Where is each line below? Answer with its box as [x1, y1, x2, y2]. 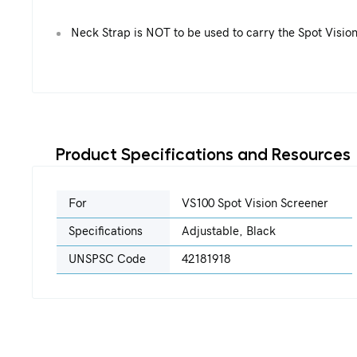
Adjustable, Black [182, 226, 276, 237]
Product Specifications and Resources [56, 143, 351, 163]
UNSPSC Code [69, 253, 146, 265]
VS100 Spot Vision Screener [182, 198, 328, 210]
